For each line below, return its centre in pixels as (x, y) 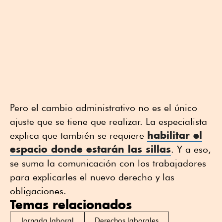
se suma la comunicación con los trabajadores (108, 163)
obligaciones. (38, 191)
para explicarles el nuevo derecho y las (92, 177)
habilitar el (175, 135)
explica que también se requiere (79, 135)
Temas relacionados (71, 204)
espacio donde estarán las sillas (90, 149)
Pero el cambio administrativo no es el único (104, 107)
